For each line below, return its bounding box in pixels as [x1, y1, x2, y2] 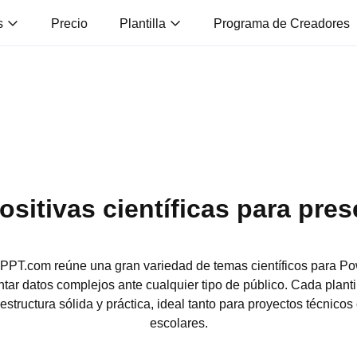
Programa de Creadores [214, 16, 350, 29]
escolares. [149, 316, 208, 330]
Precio [51, 16, 88, 29]
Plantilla [120, 16, 169, 29]
